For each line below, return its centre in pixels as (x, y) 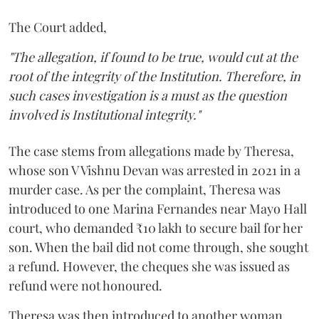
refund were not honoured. (85, 286)
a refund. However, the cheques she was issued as (149, 267)
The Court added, (58, 27)
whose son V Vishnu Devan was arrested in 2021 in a (155, 171)
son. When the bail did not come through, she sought (158, 247)
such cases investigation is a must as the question (148, 96)
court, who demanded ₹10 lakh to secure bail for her (156, 228)
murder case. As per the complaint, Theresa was (145, 190)
